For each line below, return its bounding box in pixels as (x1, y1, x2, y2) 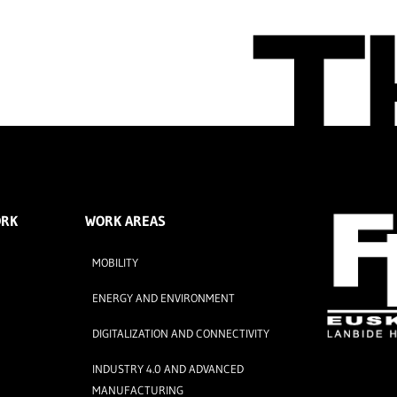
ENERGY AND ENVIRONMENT (92, 291, 236, 305)
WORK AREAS (85, 212, 167, 230)
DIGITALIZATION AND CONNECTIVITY (92, 326, 270, 340)
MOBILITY (92, 255, 139, 269)
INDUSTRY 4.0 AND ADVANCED (92, 362, 245, 376)
